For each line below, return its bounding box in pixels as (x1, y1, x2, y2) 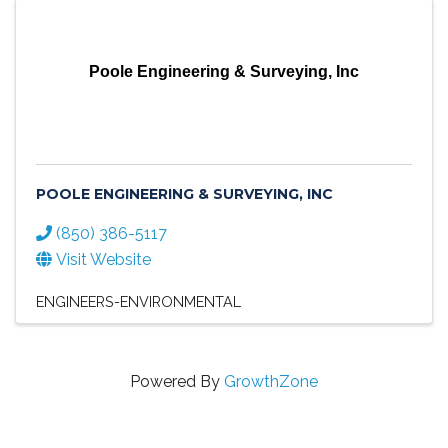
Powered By (130, 372, 224, 392)
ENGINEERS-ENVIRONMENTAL (36, 293, 241, 311)
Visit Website (56, 250, 151, 270)
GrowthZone (224, 372, 318, 392)
